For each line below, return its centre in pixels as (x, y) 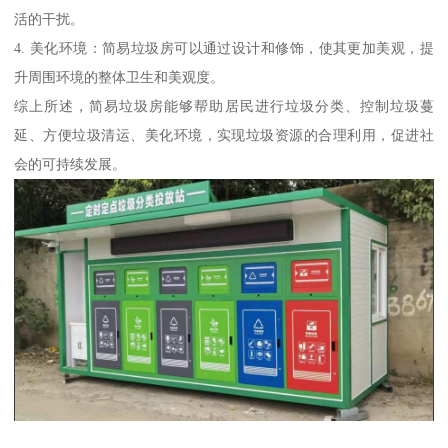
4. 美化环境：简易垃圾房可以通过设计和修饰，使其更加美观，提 (224, 48)
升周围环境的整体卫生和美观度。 (119, 77)
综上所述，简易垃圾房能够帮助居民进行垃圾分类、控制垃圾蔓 (224, 106)
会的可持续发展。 (70, 164)
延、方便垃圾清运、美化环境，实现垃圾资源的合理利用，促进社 (224, 135)
